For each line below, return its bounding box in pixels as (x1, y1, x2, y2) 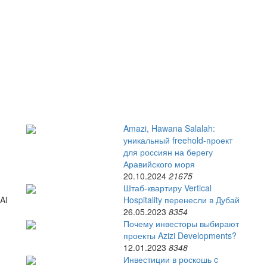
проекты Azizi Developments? (123, 229, 237, 241)
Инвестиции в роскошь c (123, 253, 218, 265)
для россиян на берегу (123, 146, 213, 158)
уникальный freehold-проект (123, 134, 232, 146)
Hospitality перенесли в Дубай (123, 194, 240, 206)
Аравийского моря (123, 158, 195, 170)
